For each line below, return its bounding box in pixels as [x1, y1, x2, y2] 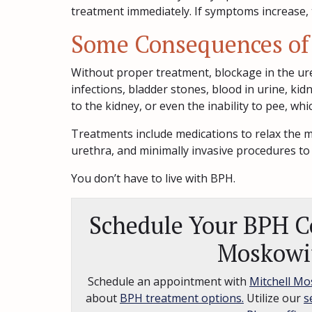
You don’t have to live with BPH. [71, 171, 235, 186]
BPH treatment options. [120, 290, 244, 306]
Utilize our [244, 290, 304, 306]
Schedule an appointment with [88, 274, 249, 289]
